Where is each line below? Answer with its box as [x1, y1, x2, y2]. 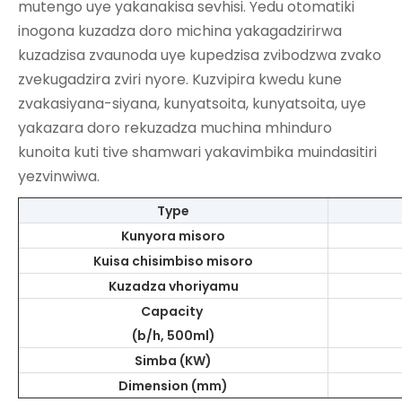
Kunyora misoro [121, 226, 225, 245]
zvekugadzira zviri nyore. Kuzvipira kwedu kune [18, 68, 342, 90]
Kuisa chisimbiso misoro [93, 251, 253, 270]
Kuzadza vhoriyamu [108, 276, 239, 295]
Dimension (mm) [118, 376, 228, 395]
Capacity [141, 301, 205, 320]
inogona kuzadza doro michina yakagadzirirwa [18, 20, 342, 41]
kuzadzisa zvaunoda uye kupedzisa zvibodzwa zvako [18, 44, 381, 66]
